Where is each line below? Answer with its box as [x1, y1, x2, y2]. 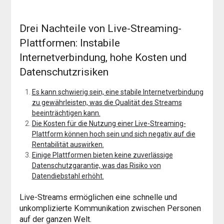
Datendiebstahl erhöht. [31, 171, 104, 180]
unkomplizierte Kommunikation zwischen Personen [19, 203, 201, 213]
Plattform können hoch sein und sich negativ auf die [31, 129, 195, 138]
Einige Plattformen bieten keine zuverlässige [31, 150, 173, 159]
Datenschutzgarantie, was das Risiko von [31, 161, 161, 169]
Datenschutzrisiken [19, 65, 108, 78]
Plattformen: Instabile [19, 36, 120, 49]
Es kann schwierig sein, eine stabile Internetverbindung [31, 87, 203, 96]
